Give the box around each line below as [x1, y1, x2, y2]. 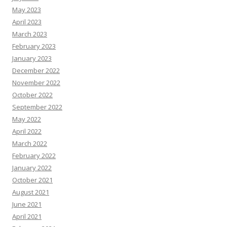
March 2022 [12, 139, 47, 148]
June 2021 [12, 200, 42, 209]
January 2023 [12, 54, 52, 63]
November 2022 [12, 78, 60, 87]
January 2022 [12, 163, 52, 172]
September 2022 [12, 102, 62, 111]
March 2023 [12, 29, 47, 39]
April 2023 [12, 17, 42, 26]
